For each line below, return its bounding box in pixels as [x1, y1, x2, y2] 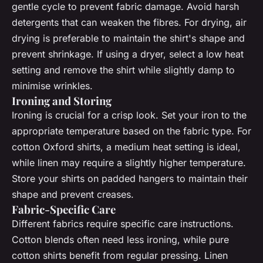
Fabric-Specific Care [12, 201, 116, 217]
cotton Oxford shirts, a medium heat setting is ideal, [12, 140, 241, 153]
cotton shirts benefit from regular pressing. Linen [12, 249, 228, 261]
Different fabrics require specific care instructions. [12, 217, 234, 230]
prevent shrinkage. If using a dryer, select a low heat [12, 48, 244, 60]
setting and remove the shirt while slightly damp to [12, 63, 235, 76]
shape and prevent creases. [12, 188, 134, 200]
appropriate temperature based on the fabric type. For [12, 124, 251, 137]
